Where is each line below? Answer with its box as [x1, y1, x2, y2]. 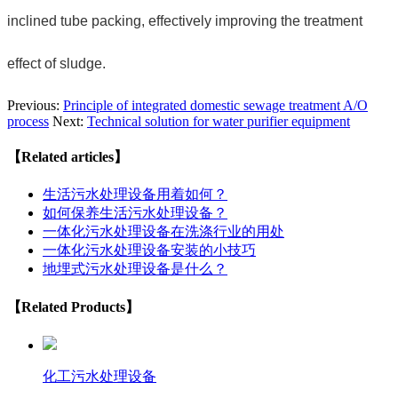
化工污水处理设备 [43, 368, 156, 384]
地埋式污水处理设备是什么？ [43, 261, 227, 277]
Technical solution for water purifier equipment [87, 113, 350, 129]
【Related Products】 [7, 298, 139, 314]
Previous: [7, 97, 63, 113]
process [7, 113, 49, 129]
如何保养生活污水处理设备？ [43, 205, 227, 221]
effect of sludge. [7, 55, 106, 71]
